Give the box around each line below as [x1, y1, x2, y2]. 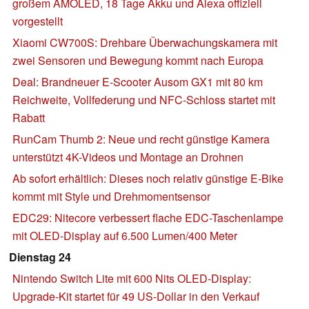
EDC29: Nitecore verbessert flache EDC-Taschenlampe [12, 209, 283, 226]
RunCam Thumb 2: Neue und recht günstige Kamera [12, 130, 270, 147]
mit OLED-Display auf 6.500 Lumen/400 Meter [12, 227, 237, 243]
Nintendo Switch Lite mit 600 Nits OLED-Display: [12, 270, 251, 286]
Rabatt [12, 109, 45, 126]
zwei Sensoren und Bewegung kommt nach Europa [12, 52, 263, 68]
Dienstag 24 [9, 248, 71, 265]
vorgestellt [12, 12, 63, 29]
